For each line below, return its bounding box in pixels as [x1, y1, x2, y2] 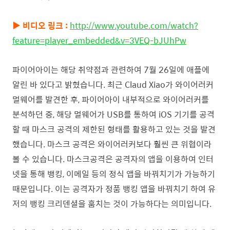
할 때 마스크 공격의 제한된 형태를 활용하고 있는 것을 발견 [12, 123, 216, 136]
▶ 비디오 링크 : [12, 19, 68, 32]
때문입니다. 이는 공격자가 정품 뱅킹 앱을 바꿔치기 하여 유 [12, 182, 216, 195]
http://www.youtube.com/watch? [70, 19, 198, 32]
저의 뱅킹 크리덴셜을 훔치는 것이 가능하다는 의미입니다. [12, 197, 212, 210]
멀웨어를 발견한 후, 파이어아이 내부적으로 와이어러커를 [12, 93, 209, 106]
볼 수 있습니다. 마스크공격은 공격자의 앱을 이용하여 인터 [12, 152, 214, 165]
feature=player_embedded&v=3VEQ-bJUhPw [12, 34, 186, 47]
